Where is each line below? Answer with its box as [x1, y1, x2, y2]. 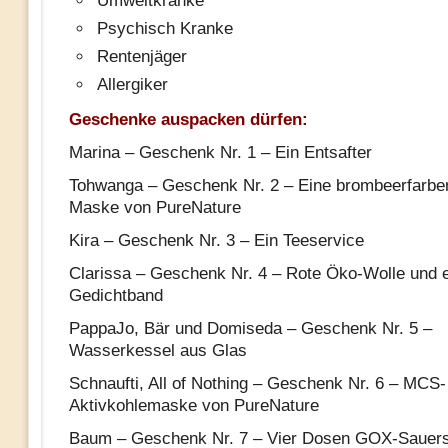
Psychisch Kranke [96, 19, 233, 38]
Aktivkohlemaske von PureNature [68, 396, 319, 415]
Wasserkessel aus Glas [68, 341, 247, 360]
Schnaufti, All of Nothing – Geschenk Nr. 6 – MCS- [68, 374, 446, 393]
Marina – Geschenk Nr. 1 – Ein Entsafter [68, 143, 372, 162]
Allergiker [96, 75, 168, 94]
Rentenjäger [96, 47, 187, 66]
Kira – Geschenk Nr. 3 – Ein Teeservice [68, 231, 364, 250]
